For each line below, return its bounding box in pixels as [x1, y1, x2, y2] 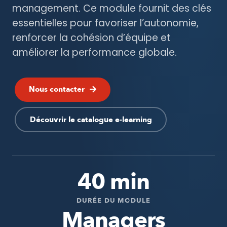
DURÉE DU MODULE [76, 196, 151, 205]
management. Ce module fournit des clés [12, 2, 211, 15]
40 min [78, 167, 149, 197]
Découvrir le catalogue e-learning [29, 114, 152, 125]
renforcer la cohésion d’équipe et [12, 31, 171, 45]
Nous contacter [29, 84, 85, 94]
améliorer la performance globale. [12, 46, 177, 59]
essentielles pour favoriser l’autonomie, [12, 16, 199, 30]
